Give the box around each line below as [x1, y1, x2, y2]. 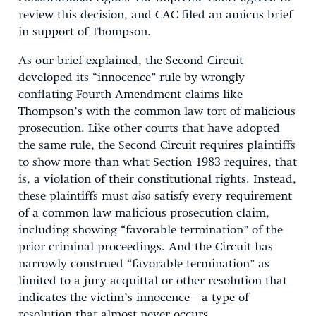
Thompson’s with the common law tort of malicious [18, 105, 296, 118]
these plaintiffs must [18, 190, 132, 202]
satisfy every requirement [151, 190, 292, 202]
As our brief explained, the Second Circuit [18, 54, 243, 67]
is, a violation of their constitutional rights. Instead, [18, 173, 296, 186]
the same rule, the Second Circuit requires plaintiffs [18, 139, 296, 152]
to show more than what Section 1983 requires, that [18, 156, 297, 169]
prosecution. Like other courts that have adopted [18, 122, 280, 135]
